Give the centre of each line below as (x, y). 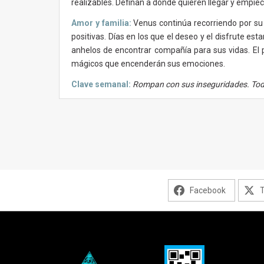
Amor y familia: (101, 23)
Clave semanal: (101, 84)
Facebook (207, 190)
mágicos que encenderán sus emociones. (148, 64)
